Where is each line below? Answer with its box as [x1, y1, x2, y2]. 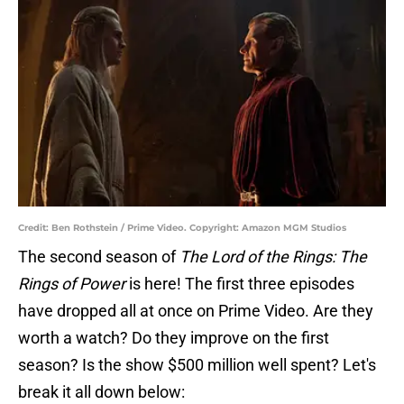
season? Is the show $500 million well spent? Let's [18, 355, 376, 375]
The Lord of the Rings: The [179, 247, 367, 267]
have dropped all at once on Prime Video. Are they [18, 301, 373, 321]
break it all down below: [18, 382, 185, 402]
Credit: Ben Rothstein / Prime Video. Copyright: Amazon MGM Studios [18, 222, 346, 234]
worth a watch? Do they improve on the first [18, 328, 329, 348]
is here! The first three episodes [125, 274, 354, 294]
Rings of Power [18, 274, 125, 294]
